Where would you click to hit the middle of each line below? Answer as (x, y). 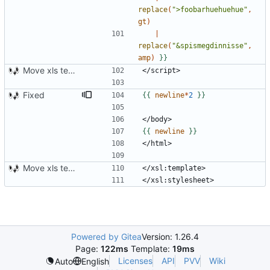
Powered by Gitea (106, 237)
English (95, 261)
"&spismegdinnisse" (210, 46)
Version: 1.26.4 (170, 237)
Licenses (135, 261)
